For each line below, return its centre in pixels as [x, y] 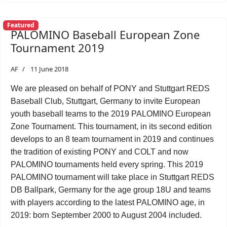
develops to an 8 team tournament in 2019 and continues [112, 139]
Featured [21, 25]
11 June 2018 [49, 69]
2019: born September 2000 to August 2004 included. [106, 215]
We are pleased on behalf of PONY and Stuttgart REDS [110, 88]
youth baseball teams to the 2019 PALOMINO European [111, 114]
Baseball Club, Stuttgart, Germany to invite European [105, 101]
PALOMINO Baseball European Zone [105, 34]
